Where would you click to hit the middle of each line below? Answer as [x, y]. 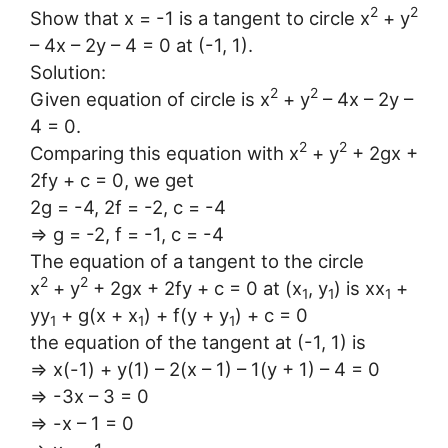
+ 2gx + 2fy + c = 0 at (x [195, 288]
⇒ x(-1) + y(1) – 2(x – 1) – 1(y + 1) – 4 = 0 [205, 369]
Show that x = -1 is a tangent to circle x [200, 18]
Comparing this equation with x [164, 153]
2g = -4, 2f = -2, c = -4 [128, 207]
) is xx [359, 288]
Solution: [68, 72]
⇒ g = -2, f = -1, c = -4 [127, 234]
